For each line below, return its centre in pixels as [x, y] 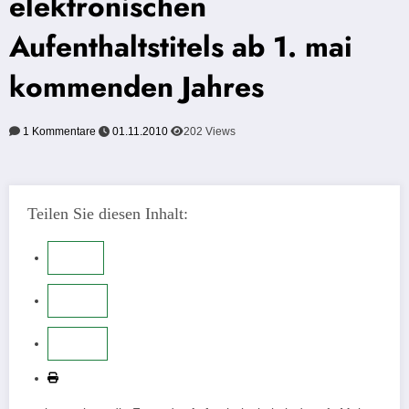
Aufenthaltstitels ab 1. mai [181, 47]
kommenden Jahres [136, 87]
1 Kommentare [59, 132]
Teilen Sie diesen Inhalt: [108, 214]
